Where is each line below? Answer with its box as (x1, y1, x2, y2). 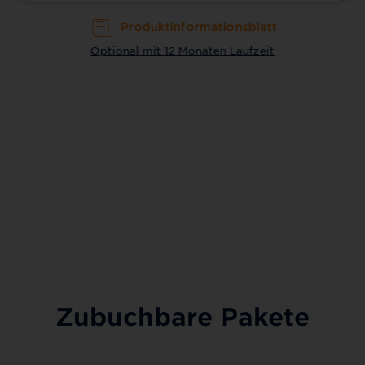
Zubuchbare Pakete (55, 301, 310, 332)
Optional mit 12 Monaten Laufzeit (90, 43, 275, 58)
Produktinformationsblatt (120, 20, 278, 34)
